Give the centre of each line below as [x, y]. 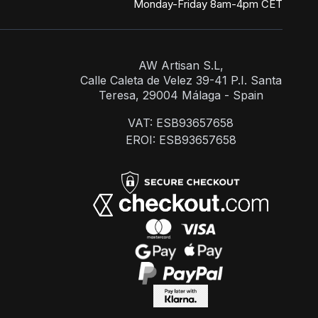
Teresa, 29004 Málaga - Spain [181, 95]
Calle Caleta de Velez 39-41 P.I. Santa [181, 80]
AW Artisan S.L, [181, 65]
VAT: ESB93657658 [181, 123]
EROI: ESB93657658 [181, 140]
